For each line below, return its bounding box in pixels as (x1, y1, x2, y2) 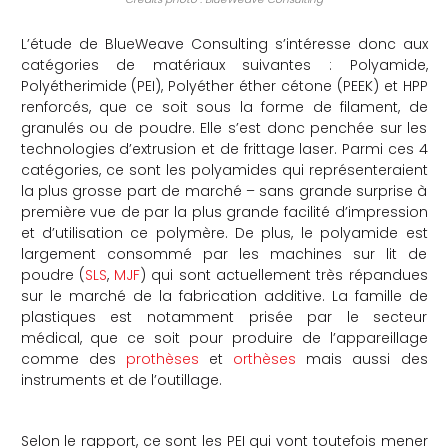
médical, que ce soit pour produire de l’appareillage (20, 327, 428, 348)
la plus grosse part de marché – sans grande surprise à (20, 180, 428, 201)
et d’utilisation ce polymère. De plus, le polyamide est (20, 222, 428, 243)
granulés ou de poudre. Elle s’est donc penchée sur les (20, 117, 428, 138)
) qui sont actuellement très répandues (140, 264, 428, 285)
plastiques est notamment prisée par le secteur (20, 306, 428, 327)
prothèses (125, 348, 199, 369)
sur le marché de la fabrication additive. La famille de (20, 285, 428, 306)
